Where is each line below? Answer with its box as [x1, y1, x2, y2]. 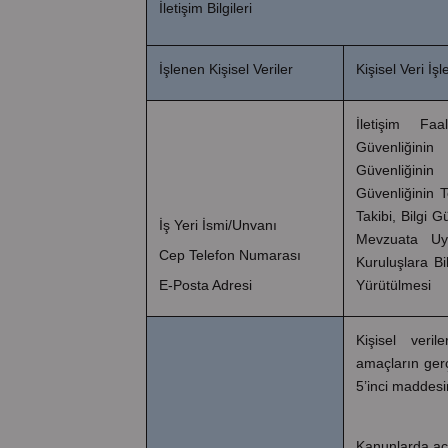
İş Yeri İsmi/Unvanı [159, 216, 277, 233]
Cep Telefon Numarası [159, 246, 301, 263]
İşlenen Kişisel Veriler [159, 60, 293, 77]
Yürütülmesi [356, 276, 431, 293]
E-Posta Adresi [159, 276, 252, 293]
